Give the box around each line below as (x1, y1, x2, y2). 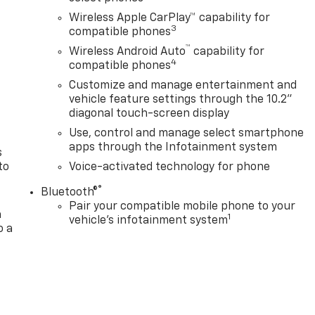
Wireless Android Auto (69, 46, 186, 58)
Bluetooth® (41, 187, 98, 199)
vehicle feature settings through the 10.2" (69, 94, 293, 106)
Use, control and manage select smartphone (69, 128, 304, 140)
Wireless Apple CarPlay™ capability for (69, 13, 271, 25)
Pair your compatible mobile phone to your (69, 201, 296, 213)
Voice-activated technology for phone (69, 162, 271, 174)
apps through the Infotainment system (69, 142, 278, 154)
